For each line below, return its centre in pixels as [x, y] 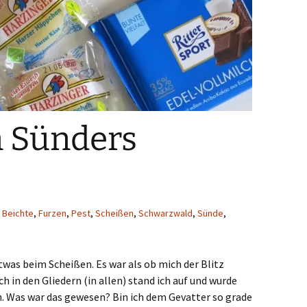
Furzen [52, 213]
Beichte [18, 213]
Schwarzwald [165, 213]
